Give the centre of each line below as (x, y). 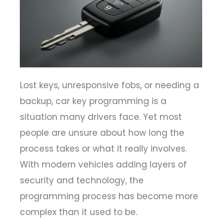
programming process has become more (109, 196)
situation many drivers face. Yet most (101, 117)
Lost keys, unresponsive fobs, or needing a (110, 85)
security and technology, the (82, 180)
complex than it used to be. (79, 212)
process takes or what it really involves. (103, 148)
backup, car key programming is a (93, 101)
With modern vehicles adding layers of (103, 164)
